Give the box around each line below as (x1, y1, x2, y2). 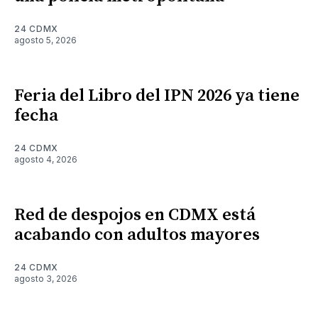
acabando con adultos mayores (14, 224, 260, 246)
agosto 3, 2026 (14, 273, 77, 284)
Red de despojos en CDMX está (14, 204, 256, 226)
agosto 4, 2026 (14, 153, 77, 165)
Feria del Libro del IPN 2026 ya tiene (14, 84, 300, 106)
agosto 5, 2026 (14, 34, 77, 45)
